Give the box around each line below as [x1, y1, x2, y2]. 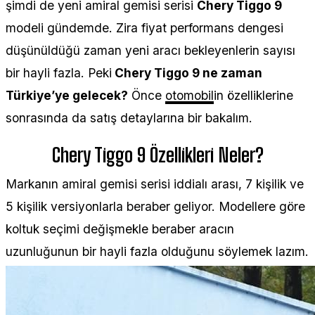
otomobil [165, 87, 214, 103]
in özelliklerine [214, 87, 293, 103]
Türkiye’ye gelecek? [6, 87, 128, 103]
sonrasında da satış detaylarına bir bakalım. [6, 110, 252, 125]
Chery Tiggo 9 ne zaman [112, 65, 262, 80]
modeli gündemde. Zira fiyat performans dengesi [6, 20, 283, 35]
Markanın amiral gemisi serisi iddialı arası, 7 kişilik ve [6, 176, 304, 191]
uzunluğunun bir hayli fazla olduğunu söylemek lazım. [6, 243, 309, 259]
